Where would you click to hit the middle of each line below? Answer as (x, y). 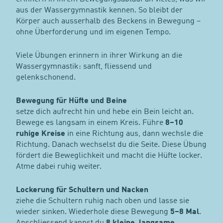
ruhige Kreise (40, 134)
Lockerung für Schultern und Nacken (82, 190)
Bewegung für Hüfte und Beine (71, 101)
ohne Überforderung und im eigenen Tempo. (93, 33)
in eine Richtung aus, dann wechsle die (134, 134)
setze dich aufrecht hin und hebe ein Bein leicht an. (105, 112)
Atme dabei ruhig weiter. (58, 167)
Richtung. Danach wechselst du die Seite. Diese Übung (111, 145)
